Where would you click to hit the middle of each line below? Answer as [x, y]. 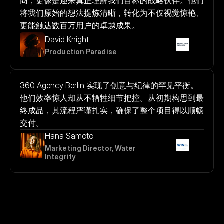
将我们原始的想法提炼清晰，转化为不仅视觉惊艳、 [112, 13]
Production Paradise [81, 52]
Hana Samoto [69, 136]
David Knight [67, 40]
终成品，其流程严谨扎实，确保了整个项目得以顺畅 [112, 110]
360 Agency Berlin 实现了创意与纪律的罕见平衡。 [109, 85]
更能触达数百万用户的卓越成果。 [80, 25]
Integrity [60, 156]
